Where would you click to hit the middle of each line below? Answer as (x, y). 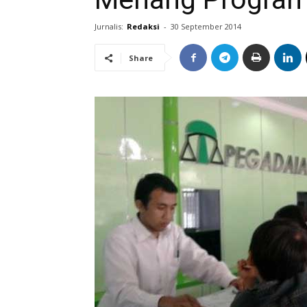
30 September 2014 (206, 26)
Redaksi (143, 26)
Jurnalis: (109, 26)
